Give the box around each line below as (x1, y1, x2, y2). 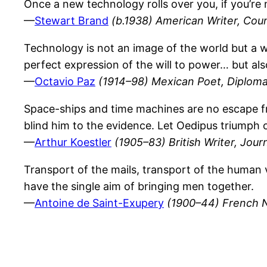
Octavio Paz (35, 75, 95, 88)
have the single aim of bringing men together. (24, 180, 254, 193)
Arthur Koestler (35, 136, 111, 149)
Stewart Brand (35, 14, 108, 27)
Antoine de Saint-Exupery (35, 197, 164, 210)
